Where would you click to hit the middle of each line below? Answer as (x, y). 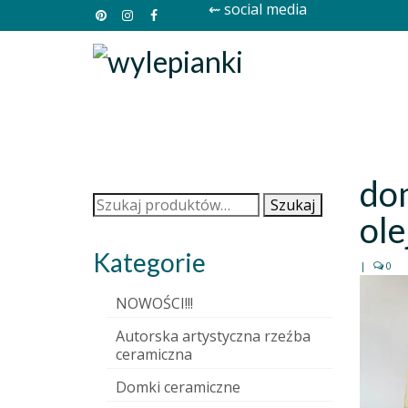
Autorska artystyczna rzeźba (213, 336)
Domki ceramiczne (178, 387)
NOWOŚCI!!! (154, 303)
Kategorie (149, 262)
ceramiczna (154, 354)
